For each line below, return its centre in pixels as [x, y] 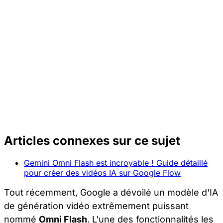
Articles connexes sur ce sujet [92, 140]
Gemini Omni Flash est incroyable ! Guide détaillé [116, 163]
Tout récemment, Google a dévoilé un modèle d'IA [111, 192]
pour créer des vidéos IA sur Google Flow [102, 172]
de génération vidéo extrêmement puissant [96, 206]
